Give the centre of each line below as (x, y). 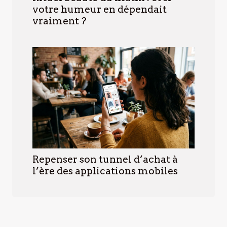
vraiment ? (59, 21)
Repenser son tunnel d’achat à (105, 160)
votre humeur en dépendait (100, 10)
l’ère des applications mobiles (105, 171)
